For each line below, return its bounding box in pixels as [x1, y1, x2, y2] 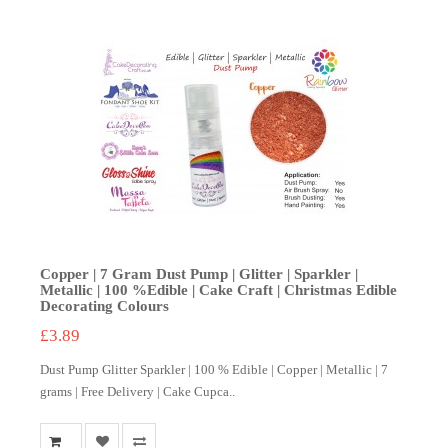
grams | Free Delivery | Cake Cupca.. [40, 384, 235, 399]
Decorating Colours [40, 298, 169, 314]
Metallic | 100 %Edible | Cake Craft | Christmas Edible [40, 282, 397, 298]
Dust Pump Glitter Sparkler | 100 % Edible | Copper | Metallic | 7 [40, 362, 388, 377]
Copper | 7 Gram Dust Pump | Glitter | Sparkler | [40, 266, 358, 282]
